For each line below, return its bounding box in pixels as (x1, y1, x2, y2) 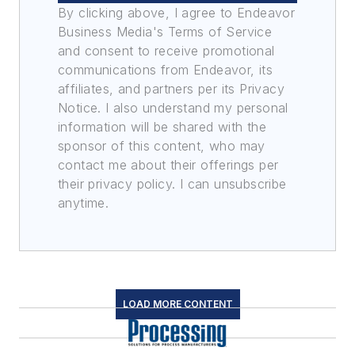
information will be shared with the (58, 119, 266, 136)
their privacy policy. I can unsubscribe (58, 176, 287, 193)
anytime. (58, 195, 109, 212)
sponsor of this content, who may (58, 138, 265, 155)
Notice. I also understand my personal (58, 100, 288, 116)
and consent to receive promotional (58, 43, 275, 59)
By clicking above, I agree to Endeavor (58, 5, 296, 21)
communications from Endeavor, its (58, 62, 273, 78)
